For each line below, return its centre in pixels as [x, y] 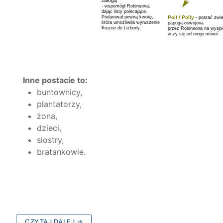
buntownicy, [59, 92]
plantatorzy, [59, 104]
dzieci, [49, 128]
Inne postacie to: [54, 80]
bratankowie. [61, 152]
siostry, [50, 140]
